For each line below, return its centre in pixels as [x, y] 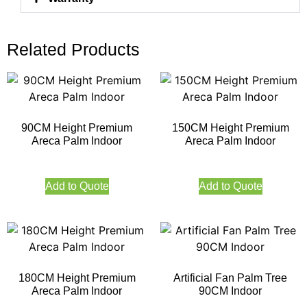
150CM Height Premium [230, 127]
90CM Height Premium [77, 127]
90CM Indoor [230, 291]
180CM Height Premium [77, 278]
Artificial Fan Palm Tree [230, 278]
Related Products [73, 49]
